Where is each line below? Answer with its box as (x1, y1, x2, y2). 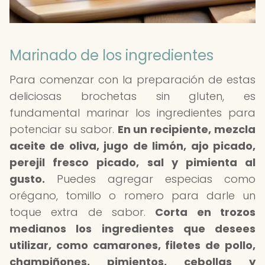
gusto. (9, 172, 45, 186)
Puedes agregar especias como (45, 172, 256, 186)
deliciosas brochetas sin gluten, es (9, 89, 256, 104)
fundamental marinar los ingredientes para (9, 105, 256, 120)
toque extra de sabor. (9, 205, 156, 219)
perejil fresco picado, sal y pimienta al (9, 155, 256, 170)
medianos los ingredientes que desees (9, 221, 256, 236)
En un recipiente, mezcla (117, 122, 256, 137)
